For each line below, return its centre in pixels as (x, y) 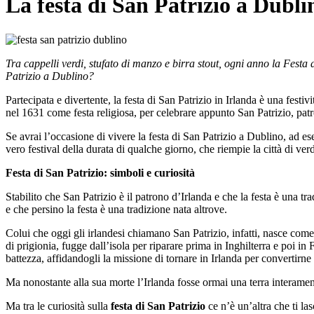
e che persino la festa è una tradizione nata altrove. (118, 209)
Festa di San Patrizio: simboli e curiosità (100, 172)
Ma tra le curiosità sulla (58, 306)
